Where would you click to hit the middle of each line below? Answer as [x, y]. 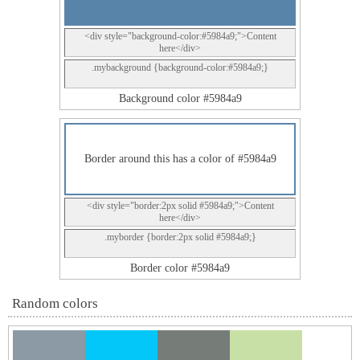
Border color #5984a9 [180, 268]
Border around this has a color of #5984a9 [180, 159]
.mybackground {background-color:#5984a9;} [180, 67]
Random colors [55, 303]
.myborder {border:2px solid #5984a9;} [180, 237]
